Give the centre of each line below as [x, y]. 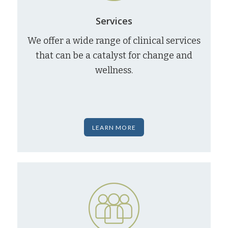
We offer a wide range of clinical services [114, 41]
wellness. [114, 70]
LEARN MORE [114, 127]
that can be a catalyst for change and [114, 56]
